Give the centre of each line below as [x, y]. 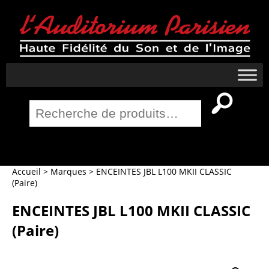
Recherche [51, 93]
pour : [41, 106]
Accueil [26, 171]
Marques [68, 171]
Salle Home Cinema [134, 144]
